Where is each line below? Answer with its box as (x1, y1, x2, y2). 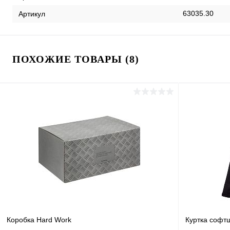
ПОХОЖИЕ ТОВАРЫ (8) (12, 53, 139, 65)
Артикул (18, 9, 45, 18)
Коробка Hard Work (7, 215, 71, 224)
